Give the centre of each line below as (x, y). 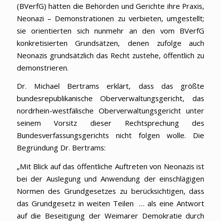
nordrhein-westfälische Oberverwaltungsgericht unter (110, 111)
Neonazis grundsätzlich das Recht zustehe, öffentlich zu (110, 55)
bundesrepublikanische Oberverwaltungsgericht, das (110, 98)
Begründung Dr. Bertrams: (61, 148)
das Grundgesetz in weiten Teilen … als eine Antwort (110, 203)
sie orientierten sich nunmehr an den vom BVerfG (110, 30)
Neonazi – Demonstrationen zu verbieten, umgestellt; (110, 18)
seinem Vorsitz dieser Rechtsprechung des (110, 123)
